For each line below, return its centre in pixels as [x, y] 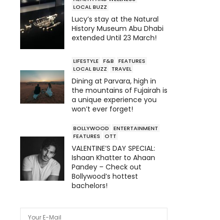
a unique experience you [114, 100]
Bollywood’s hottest [105, 177]
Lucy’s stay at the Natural [115, 19]
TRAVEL [122, 69]
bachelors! [90, 186]
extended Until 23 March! [114, 38]
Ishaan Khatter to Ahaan [113, 158]
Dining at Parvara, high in [114, 81]
